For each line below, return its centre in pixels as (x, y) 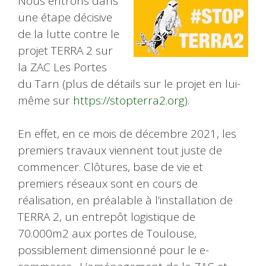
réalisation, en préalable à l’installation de (125, 200)
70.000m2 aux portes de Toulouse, (107, 234)
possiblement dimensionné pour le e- (113, 250)
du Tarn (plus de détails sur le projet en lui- (129, 83)
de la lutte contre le (69, 34)
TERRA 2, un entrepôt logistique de (107, 217)
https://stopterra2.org (129, 100)
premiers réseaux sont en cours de (108, 184)
